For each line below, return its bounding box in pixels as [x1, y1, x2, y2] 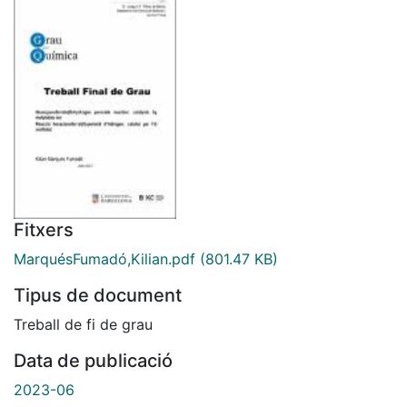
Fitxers [14, 218, 74, 241]
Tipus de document [14, 283, 182, 306]
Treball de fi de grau [14, 314, 153, 333]
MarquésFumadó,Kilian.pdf [14, 249, 195, 268]
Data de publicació [14, 349, 173, 372]
